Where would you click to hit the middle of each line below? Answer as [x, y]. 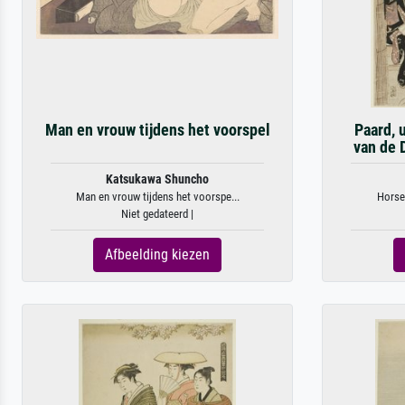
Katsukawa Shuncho [157, 179]
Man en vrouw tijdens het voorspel [157, 130]
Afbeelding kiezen [157, 254]
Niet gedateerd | [157, 214]
